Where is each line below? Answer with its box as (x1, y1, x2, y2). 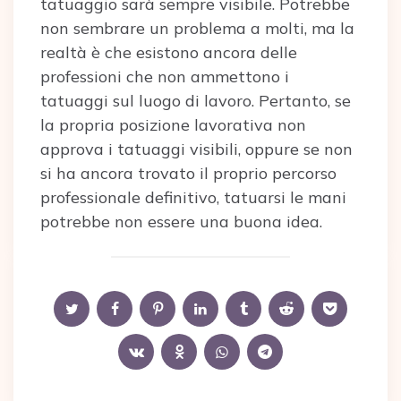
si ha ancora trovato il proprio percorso (40, 163, 337, 183)
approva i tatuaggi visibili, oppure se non (40, 139, 353, 159)
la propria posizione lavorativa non (40, 115, 306, 135)
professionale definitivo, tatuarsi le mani (40, 187, 346, 208)
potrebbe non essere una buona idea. (40, 211, 322, 232)
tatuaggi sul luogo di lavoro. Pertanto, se (40, 90, 351, 111)
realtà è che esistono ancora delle (40, 42, 297, 63)
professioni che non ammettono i (40, 66, 289, 87)
